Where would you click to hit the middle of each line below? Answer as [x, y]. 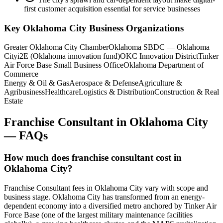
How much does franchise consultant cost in [93, 158]
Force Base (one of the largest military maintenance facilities [98, 215]
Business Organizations [135, 28]
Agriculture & [160, 83]
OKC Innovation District [159, 56]
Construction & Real [187, 92]
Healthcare [62, 92]
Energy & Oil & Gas [37, 83]
